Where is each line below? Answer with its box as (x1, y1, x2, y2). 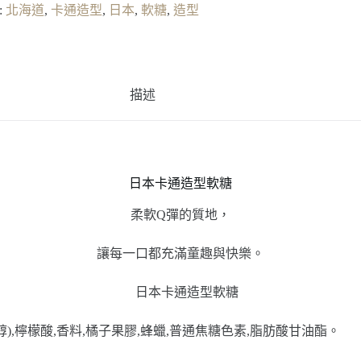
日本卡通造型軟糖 (129, 176, 232, 190)
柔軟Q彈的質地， (131, 207, 230, 222)
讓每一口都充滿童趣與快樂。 (97, 246, 264, 260)
